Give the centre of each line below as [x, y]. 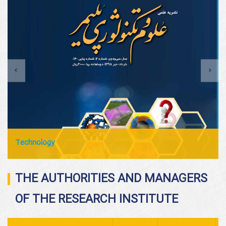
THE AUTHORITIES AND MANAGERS [111, 179]
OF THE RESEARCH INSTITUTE [97, 200]
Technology [35, 143]
